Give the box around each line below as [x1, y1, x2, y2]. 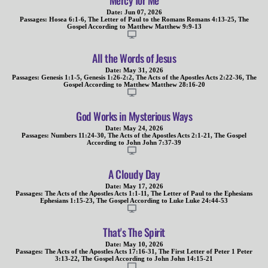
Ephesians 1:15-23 [40, 197, 93, 205]
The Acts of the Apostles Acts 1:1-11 [45, 190, 147, 197]
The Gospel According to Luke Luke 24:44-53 [96, 197, 228, 205]
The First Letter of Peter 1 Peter [159, 248, 252, 255]
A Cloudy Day [108, 166, 160, 182]
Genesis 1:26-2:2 [83, 74, 132, 81]
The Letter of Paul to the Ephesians [151, 190, 252, 197]
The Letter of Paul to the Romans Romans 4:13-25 [87, 16, 234, 23]
